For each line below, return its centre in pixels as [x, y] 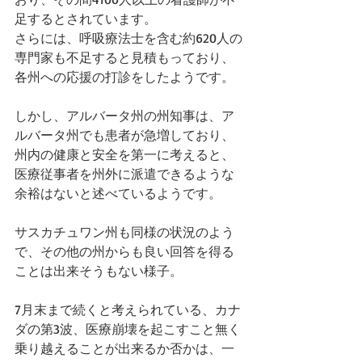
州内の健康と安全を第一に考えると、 [124, 154]
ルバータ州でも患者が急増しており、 [124, 135]
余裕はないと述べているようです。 [118, 193]
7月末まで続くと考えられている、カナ [128, 309]
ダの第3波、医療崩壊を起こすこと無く [128, 329]
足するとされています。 [86, 19]
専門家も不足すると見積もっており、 [124, 57]
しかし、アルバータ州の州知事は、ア [124, 116]
